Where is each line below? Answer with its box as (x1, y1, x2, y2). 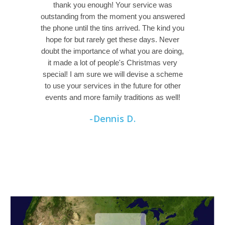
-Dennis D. (89, 113, 136, 125)
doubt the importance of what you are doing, (41, 47, 184, 56)
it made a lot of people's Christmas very (48, 58, 177, 67)
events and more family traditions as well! (45, 93, 180, 102)
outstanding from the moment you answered (40, 12, 185, 21)
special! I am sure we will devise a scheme (42, 70, 183, 79)
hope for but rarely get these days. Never (46, 35, 179, 44)
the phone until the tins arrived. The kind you (41, 24, 184, 33)
